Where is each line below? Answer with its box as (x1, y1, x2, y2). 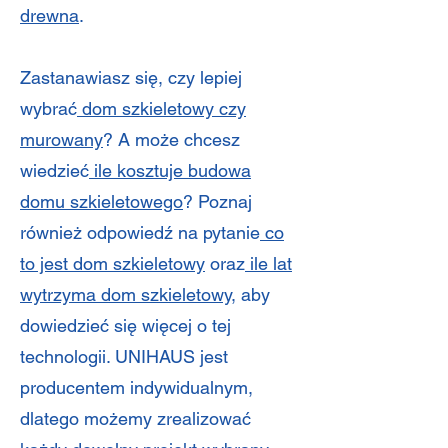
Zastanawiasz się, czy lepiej (20, 67, 242, 88)
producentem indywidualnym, (20, 377, 253, 398)
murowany (20, 129, 103, 150)
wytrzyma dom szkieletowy (20, 284, 231, 305)
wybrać (20, 98, 77, 119)
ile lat (245, 253, 292, 274)
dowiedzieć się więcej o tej (20, 315, 231, 336)
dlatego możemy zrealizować (20, 408, 251, 429)
